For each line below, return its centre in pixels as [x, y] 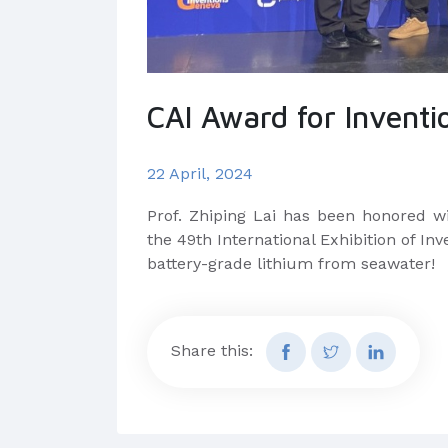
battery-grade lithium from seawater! [291, 263]
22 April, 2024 [200, 173]
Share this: [212, 350]
